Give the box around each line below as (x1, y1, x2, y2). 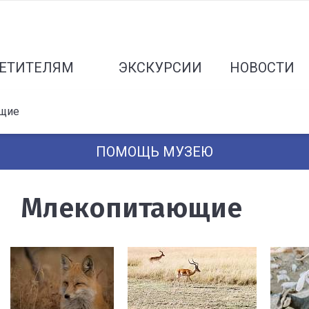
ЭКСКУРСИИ (119, 59, 203, 76)
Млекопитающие (20, 192, 242, 225)
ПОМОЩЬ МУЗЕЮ (96, 143, 213, 160)
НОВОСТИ (230, 59, 295, 76)
